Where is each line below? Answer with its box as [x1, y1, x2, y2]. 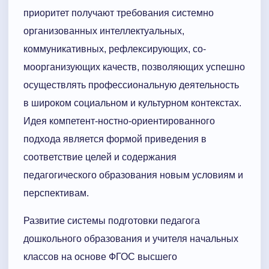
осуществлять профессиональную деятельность [23, 80, 239, 91]
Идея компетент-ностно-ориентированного [23, 116, 215, 127]
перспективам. [23, 188, 89, 199]
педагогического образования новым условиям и [23, 170, 243, 181]
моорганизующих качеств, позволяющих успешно [23, 62, 245, 73]
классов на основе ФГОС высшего [23, 252, 177, 262]
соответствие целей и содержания [23, 152, 177, 163]
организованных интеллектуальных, [23, 26, 184, 37]
